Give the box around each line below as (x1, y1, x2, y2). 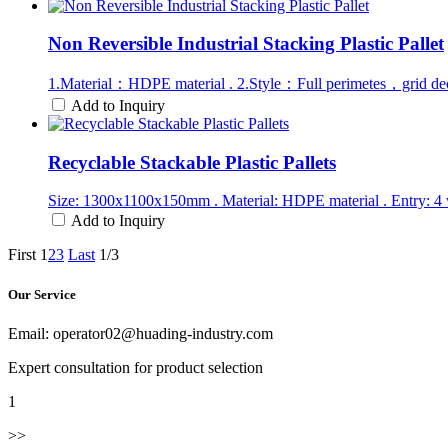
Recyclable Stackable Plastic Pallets (48, 151, 336, 173)
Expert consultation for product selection (8, 358, 263, 376)
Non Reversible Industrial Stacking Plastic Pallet (48, 33, 444, 55)
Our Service (8, 286, 76, 302)
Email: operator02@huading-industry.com (8, 324, 273, 342)
